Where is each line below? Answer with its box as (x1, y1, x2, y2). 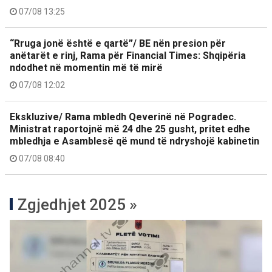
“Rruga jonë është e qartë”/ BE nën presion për (10, 38, 226, 50)
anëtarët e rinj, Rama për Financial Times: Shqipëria (10, 50, 246, 62)
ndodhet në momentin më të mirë (10, 62, 163, 74)
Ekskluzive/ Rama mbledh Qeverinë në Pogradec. (10, 111, 236, 123)
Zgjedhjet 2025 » (18, 195, 137, 214)
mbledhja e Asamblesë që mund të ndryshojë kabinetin (10, 135, 259, 148)
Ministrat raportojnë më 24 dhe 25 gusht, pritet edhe (10, 123, 250, 135)
